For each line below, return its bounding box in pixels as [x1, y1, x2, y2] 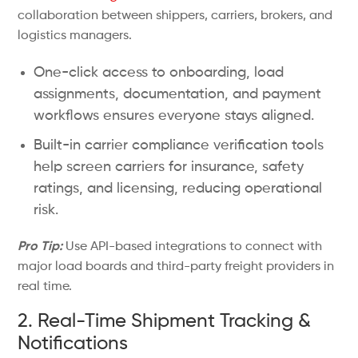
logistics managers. [18, 30, 133, 42]
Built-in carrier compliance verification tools [34, 138, 324, 153]
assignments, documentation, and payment [34, 87, 322, 101]
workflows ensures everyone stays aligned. [34, 109, 315, 123]
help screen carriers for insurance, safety [34, 160, 304, 174]
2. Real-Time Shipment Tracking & [18, 312, 312, 331]
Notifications [18, 334, 129, 353]
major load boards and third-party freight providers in [18, 261, 335, 273]
